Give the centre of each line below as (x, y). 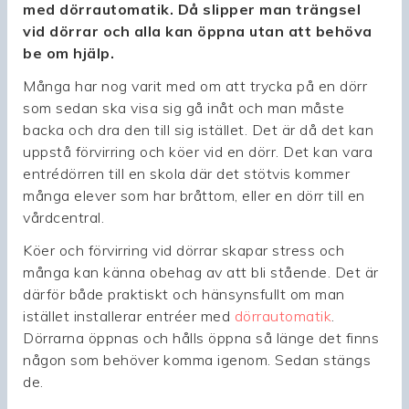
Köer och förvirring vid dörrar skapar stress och (184, 251)
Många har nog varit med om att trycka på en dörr (195, 86)
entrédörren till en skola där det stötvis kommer (187, 174)
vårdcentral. (64, 218)
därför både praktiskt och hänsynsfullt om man (184, 294)
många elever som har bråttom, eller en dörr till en (194, 196)
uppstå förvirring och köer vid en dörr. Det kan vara (198, 152)
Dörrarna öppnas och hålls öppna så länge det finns (201, 338)
